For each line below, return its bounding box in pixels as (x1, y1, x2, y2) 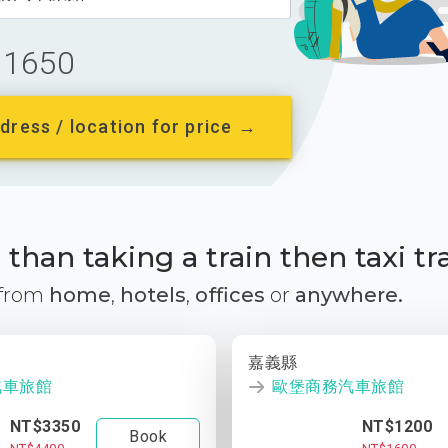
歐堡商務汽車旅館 (272, 377, 404, 396)
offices (195, 283, 265, 307)
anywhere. (295, 283, 403, 307)
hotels (120, 283, 186, 307)
